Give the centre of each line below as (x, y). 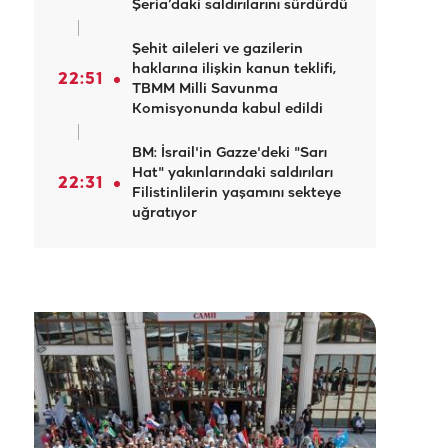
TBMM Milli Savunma (205, 89)
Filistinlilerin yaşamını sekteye (236, 193)
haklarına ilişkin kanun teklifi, (234, 69)
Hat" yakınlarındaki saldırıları (232, 173)
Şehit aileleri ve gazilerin (217, 49)
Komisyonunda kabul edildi (227, 109)
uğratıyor (164, 213)
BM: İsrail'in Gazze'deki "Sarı (229, 153)
